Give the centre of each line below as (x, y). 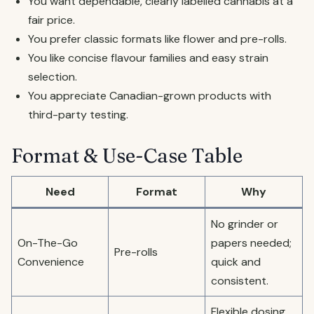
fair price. (52, 20)
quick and (236, 262)
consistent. (240, 281)
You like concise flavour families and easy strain (148, 58)
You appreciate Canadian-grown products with (150, 96)
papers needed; (251, 243)
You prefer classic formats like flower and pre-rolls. (157, 39)
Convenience (51, 262)
